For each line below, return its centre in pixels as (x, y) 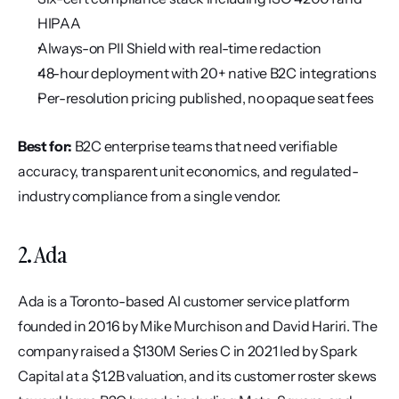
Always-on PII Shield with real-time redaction (179, 48)
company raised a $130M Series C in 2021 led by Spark (188, 351)
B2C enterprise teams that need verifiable (205, 146)
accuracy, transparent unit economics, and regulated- (188, 171)
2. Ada (42, 254)
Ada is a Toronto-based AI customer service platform (184, 301)
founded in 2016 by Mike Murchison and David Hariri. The (198, 326)
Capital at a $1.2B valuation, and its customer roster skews (198, 376)
